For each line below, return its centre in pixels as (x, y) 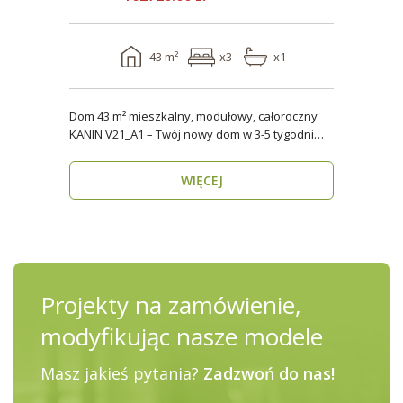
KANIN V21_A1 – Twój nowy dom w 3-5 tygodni (192, 134)
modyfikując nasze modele (181, 336)
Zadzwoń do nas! (269, 373)
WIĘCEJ (201, 180)
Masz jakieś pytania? (121, 373)
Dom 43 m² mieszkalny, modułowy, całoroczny (193, 116)
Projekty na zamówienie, (170, 305)
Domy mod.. (101, 152)
